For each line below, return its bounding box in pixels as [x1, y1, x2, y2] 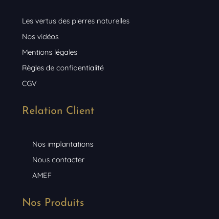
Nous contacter [32, 155, 85, 165]
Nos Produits [22, 197, 84, 209]
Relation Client [22, 106, 94, 117]
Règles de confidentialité [22, 63, 104, 73]
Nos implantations [32, 139, 94, 149]
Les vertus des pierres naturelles [22, 16, 130, 26]
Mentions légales [22, 47, 77, 57]
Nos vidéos [22, 32, 59, 42]
